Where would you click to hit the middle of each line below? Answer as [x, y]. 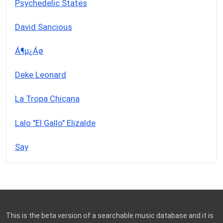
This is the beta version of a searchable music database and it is [110, 216]
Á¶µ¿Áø [29, 51]
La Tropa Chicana [47, 99]
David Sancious [43, 27]
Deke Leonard [40, 75]
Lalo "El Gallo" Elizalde [55, 123]
